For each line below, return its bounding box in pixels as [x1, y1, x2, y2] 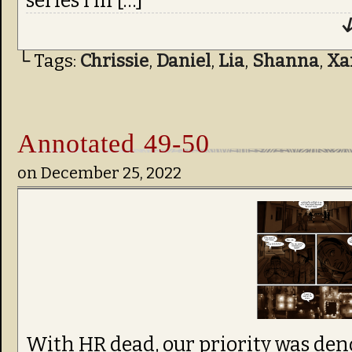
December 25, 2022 [41, 163, 181, 182]
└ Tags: [17, 50, 80, 71]
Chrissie [80, 50, 148, 71]
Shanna [252, 50, 319, 71]
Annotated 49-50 [17, 128, 210, 158]
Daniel [156, 50, 211, 71]
